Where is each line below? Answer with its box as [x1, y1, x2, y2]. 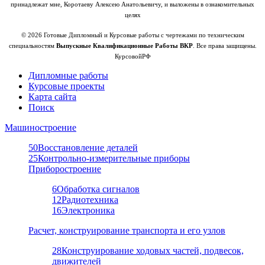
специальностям [8, 42, 56, 49]
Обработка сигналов [57, 183, 140, 194]
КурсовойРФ [114, 53, 151, 60]
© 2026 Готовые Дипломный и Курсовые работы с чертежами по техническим [21, 31, 244, 38]
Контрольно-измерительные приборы [38, 153, 190, 163]
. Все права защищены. [192, 42, 257, 49]
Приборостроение [28, 163, 101, 174]
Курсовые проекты [28, 80, 105, 91]
